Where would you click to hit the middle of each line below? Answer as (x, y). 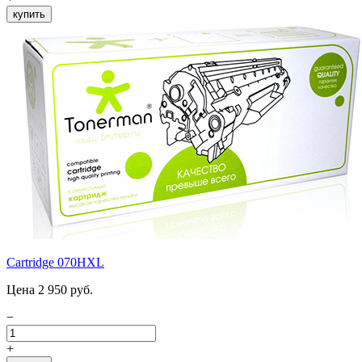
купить (29, 14)
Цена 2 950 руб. (50, 289)
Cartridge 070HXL (55, 262)
